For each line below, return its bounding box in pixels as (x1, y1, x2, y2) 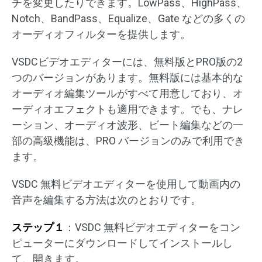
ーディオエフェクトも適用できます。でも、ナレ (12, 103, 243, 116)
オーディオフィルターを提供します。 (12, 28, 191, 41)
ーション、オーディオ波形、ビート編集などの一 (12, 119, 243, 132)
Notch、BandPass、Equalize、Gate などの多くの (12, 12, 245, 25)
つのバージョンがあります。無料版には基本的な (12, 71, 243, 84)
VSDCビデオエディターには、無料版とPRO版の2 (12, 56, 243, 68)
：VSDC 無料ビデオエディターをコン (64, 221, 240, 234)
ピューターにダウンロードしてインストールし (12, 237, 233, 250)
